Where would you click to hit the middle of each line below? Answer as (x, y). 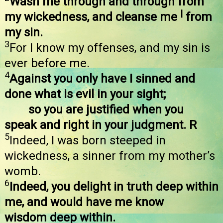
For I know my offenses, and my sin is (110, 48)
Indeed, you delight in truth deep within (114, 187)
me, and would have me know (84, 202)
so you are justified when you (106, 110)
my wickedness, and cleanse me (92, 17)
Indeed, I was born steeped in (88, 141)
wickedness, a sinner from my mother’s (110, 156)
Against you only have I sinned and (102, 79)
